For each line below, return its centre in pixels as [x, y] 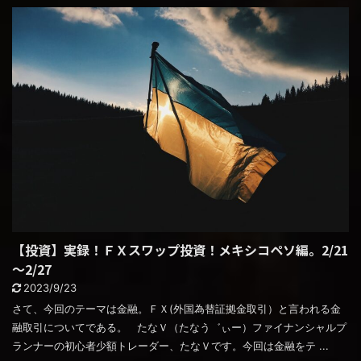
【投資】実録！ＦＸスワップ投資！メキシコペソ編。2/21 [180, 249]
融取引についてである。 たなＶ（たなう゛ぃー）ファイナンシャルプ [179, 327]
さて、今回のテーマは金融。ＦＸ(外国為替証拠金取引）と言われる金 [176, 308]
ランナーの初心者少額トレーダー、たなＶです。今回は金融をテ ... [170, 345]
